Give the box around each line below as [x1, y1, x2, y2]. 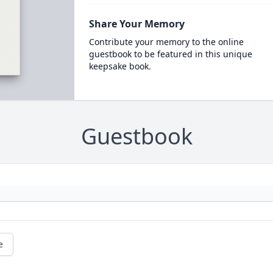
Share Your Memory [88, 17, 185, 30]
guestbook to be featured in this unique [88, 48, 252, 60]
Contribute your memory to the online [88, 36, 244, 48]
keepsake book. [88, 60, 151, 72]
